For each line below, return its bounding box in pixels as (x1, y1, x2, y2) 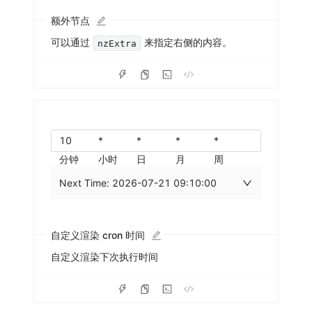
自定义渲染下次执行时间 (51, 251, 158, 263)
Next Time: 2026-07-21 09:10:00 (59, 177, 217, 189)
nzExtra (97, 38, 137, 49)
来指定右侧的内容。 (141, 36, 233, 49)
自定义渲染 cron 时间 (51, 229, 145, 242)
